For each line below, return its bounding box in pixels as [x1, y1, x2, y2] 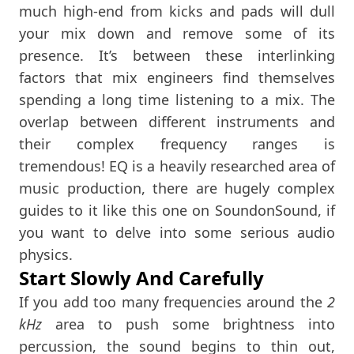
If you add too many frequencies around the [19, 292, 327, 311]
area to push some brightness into [42, 314, 335, 333]
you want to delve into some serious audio [19, 222, 335, 242]
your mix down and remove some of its [19, 23, 335, 43]
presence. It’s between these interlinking [19, 45, 335, 65]
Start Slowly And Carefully [19, 264, 264, 291]
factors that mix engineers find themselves [19, 67, 335, 87]
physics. [19, 244, 73, 264]
